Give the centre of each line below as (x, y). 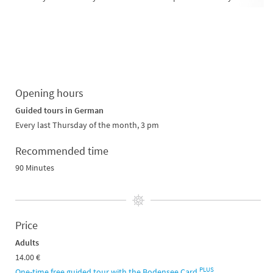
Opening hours (49, 93)
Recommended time (62, 151)
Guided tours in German (59, 110)
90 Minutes (35, 168)
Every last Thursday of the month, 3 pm (88, 125)
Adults (27, 243)
